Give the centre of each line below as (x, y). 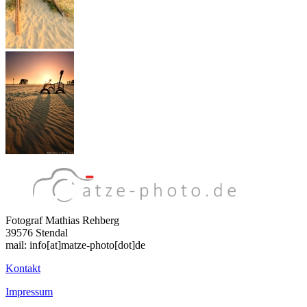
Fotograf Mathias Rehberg (62, 221)
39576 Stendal (37, 233)
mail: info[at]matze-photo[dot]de (75, 245)
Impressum (29, 292)
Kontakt (23, 269)
